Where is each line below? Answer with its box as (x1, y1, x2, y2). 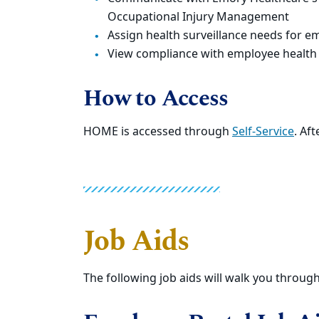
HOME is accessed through (83, 123, 232, 140)
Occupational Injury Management (108, 9, 289, 26)
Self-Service (232, 123, 294, 140)
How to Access (83, 81, 229, 116)
